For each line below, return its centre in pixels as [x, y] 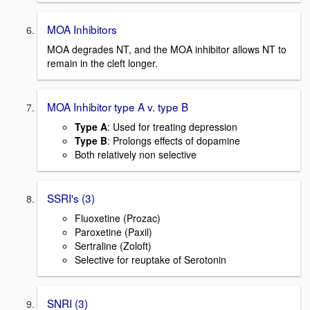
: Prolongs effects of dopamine [174, 140]
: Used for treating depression [172, 126]
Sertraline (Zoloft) [113, 245]
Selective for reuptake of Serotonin [151, 259]
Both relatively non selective [136, 154]
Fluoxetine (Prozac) [118, 218]
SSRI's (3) [71, 198]
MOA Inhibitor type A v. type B [118, 107]
